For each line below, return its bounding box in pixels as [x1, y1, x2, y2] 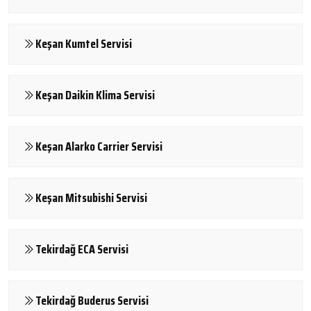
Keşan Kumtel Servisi [35, 33, 132, 53]
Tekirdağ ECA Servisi [35, 239, 128, 259]
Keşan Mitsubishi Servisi [35, 187, 147, 208]
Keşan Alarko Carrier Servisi [35, 136, 162, 156]
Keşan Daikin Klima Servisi [35, 85, 155, 105]
